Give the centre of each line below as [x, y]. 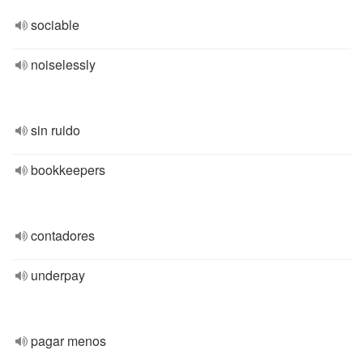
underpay [58, 275]
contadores [63, 235]
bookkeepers [68, 170]
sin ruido [56, 130]
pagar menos [68, 341]
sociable [55, 25]
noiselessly [63, 64]
